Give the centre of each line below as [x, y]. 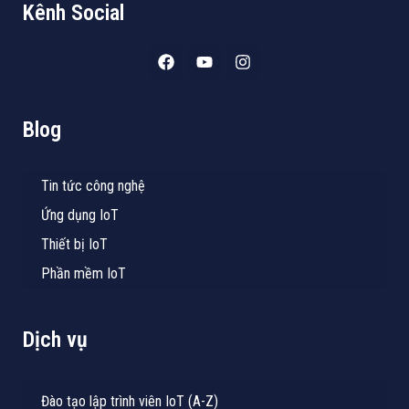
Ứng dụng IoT [80, 215]
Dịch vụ [55, 340]
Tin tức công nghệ [93, 186]
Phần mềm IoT [84, 274]
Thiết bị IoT [74, 245]
